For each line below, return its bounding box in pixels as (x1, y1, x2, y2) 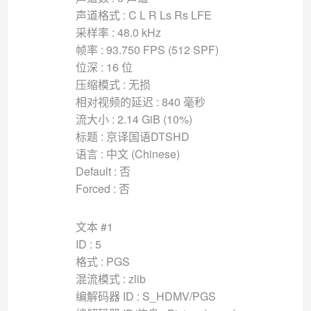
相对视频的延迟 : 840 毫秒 (75, 93, 205, 110)
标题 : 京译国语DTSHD (75, 128, 190, 144)
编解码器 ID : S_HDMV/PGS (75, 287, 216, 304)
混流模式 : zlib (75, 270, 146, 287)
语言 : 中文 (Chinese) (75, 145, 180, 162)
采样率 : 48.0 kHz (75, 24, 161, 40)
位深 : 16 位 (75, 58, 133, 75)
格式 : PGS (75, 253, 130, 269)
